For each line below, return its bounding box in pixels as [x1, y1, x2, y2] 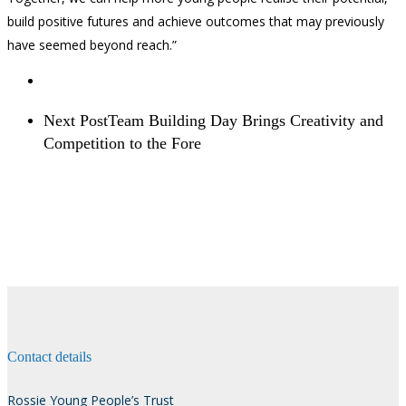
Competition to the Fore [43, 133, 201, 152]
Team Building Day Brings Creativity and [108, 111, 383, 130]
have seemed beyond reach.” [7, 36, 177, 54]
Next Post [43, 111, 108, 130]
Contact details [7, 349, 92, 366]
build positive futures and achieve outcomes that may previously [7, 13, 384, 31]
